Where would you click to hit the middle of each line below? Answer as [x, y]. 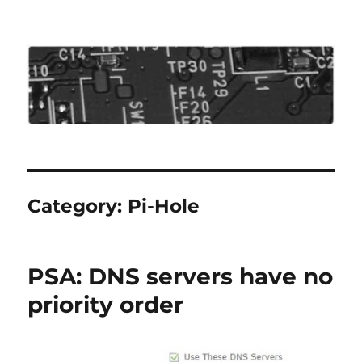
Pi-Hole [164, 206]
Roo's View [81, 45]
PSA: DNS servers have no [181, 277]
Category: [78, 206]
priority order [106, 305]
